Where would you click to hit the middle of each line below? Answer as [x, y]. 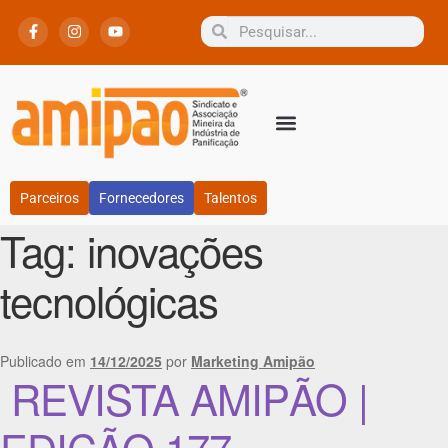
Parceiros [49, 198]
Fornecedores [141, 198]
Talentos [230, 198]
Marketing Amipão [253, 360]
